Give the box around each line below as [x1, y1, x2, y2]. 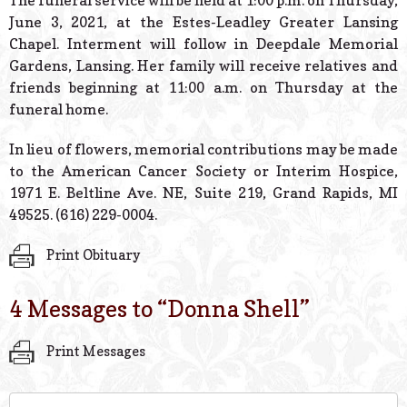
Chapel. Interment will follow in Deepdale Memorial [9, 35, 398, 54]
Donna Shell [167, 294, 300, 323]
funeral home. [9, 100, 108, 119]
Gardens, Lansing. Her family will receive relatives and [9, 56, 398, 75]
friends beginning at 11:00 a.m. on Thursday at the [9, 78, 398, 97]
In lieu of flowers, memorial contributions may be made [9, 140, 398, 159]
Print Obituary [44, 245, 140, 263]
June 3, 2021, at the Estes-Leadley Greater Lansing [9, 13, 398, 32]
